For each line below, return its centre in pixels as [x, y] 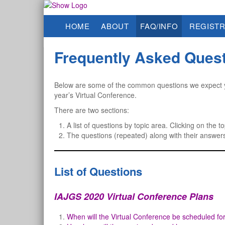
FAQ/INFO [159, 26]
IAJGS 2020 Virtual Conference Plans [134, 196]
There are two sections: [92, 110]
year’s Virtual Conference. [95, 95]
